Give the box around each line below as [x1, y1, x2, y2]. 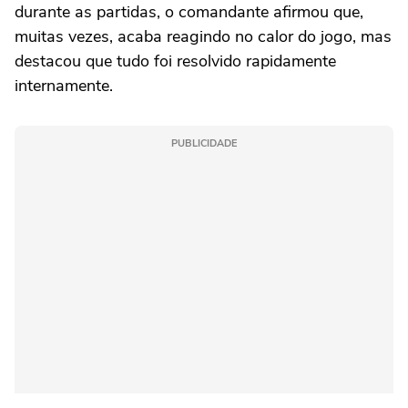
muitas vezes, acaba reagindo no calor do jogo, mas [15, 25, 392, 48]
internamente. [15, 75, 113, 97]
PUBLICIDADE [171, 137, 237, 151]
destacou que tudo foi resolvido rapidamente [15, 50, 336, 73]
